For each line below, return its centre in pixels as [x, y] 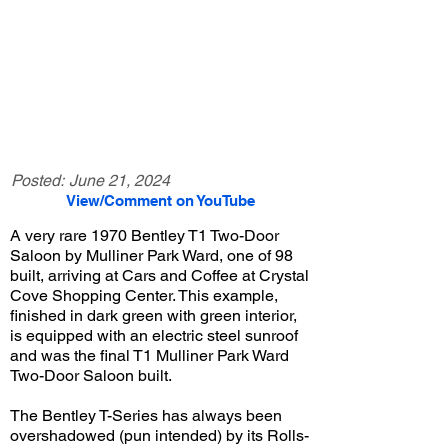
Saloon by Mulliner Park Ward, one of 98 [151, 255]
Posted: [37, 180]
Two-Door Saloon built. [91, 375]
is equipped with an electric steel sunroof [154, 335]
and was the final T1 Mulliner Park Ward [149, 355]
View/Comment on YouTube [160, 200]
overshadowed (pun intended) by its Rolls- [159, 435]
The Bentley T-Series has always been [146, 415]
